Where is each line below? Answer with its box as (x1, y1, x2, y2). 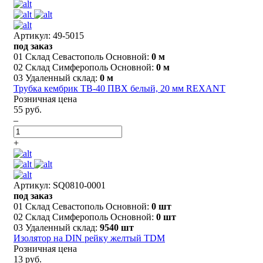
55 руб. (14, 104, 42, 114)
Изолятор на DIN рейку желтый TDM (14, 232, 165, 243)
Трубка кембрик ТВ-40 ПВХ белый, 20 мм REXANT (14, 83, 225, 93)
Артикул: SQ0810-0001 (14, 180, 106, 190)
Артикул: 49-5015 (14, 30, 84, 41)
